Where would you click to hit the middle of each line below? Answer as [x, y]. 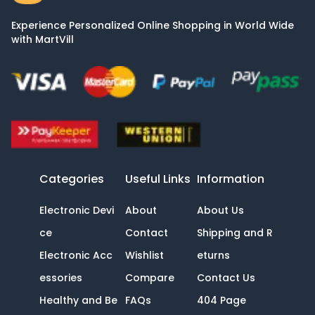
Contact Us [226, 277]
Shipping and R [235, 232]
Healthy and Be [78, 300]
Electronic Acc [76, 255]
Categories [71, 179]
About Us [221, 210]
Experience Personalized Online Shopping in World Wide [153, 25]
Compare [149, 277]
